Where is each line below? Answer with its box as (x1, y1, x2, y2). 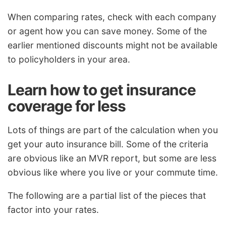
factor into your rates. (8, 204, 99, 215)
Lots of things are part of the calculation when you (8, 125, 218, 136)
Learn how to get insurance (8, 81, 196, 99)
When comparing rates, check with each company (8, 12, 216, 23)
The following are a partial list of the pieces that (8, 190, 206, 201)
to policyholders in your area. (8, 54, 130, 65)
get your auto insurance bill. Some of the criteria (8, 139, 208, 150)
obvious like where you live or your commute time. (8, 167, 218, 178)
